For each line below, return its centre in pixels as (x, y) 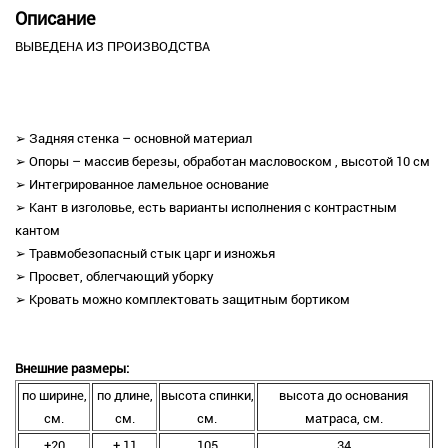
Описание (55, 19)
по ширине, (54, 396)
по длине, (124, 396)
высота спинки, (207, 396)
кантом (37, 231)
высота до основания (343, 396)
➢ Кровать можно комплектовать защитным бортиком (182, 300)
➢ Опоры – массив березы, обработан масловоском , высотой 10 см (222, 162)
